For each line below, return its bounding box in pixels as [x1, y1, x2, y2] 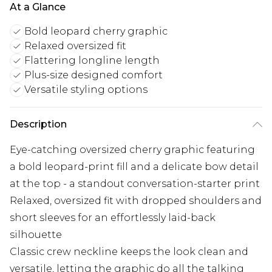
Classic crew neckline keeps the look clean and [10, 246, 248, 258]
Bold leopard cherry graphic [24, 25, 168, 38]
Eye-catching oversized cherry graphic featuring [10, 144, 255, 156]
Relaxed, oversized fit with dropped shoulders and [10, 195, 262, 207]
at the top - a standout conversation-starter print [10, 178, 260, 190]
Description [10, 118, 67, 131]
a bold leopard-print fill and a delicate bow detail [10, 161, 259, 173]
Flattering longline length [24, 55, 160, 67]
